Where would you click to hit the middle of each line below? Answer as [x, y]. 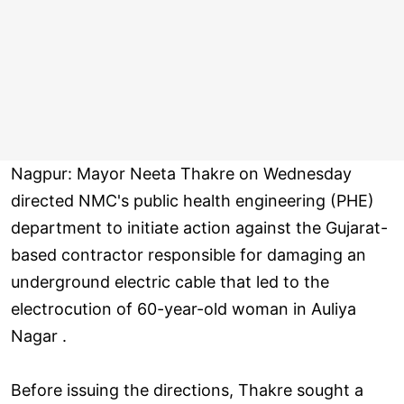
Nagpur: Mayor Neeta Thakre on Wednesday [181, 174]
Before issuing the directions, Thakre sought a [187, 390]
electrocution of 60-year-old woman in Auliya [184, 309]
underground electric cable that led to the [170, 282]
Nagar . [39, 336]
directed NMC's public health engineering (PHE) [193, 201]
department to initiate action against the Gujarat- [199, 228]
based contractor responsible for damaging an [188, 255]
